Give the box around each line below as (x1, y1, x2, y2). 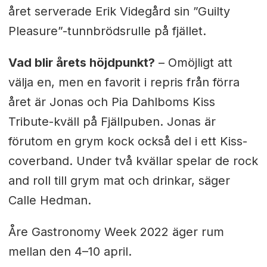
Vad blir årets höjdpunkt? (8, 55, 155, 70)
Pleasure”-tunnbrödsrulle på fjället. (8, 24, 206, 39)
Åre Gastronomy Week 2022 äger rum (8, 225, 224, 240)
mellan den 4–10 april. (8, 244, 132, 259)
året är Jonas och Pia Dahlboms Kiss (8, 95, 215, 110)
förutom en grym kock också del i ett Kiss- (8, 134, 247, 149)
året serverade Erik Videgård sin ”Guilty (8, 4, 230, 19)
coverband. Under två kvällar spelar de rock (8, 154, 258, 169)
